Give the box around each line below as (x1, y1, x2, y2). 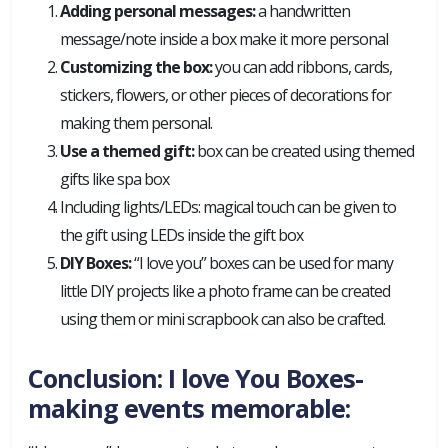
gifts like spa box (60, 168, 169, 190)
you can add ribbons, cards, (215, 56, 392, 78)
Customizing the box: (60, 56, 215, 78)
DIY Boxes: (60, 252, 134, 274)
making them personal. (60, 112, 212, 134)
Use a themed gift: (60, 140, 197, 162)
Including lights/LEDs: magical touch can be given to (60, 196, 396, 218)
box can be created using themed (197, 140, 414, 162)
